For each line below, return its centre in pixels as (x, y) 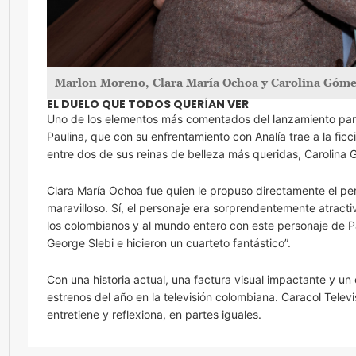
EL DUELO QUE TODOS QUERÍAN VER (148, 104)
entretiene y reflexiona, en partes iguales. (154, 314)
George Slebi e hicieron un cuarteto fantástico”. (169, 242)
